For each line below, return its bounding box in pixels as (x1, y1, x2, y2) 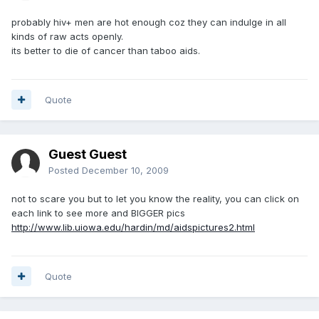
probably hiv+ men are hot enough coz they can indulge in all (11, 16, 286, 28)
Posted (48, 164, 82, 176)
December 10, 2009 (82, 164, 169, 176)
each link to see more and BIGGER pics (11, 206, 185, 219)
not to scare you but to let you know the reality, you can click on (11, 192, 299, 204)
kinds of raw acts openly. (11, 30, 123, 42)
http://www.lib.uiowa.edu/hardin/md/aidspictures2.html (11, 221, 255, 233)
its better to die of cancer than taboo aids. (11, 44, 200, 56)
